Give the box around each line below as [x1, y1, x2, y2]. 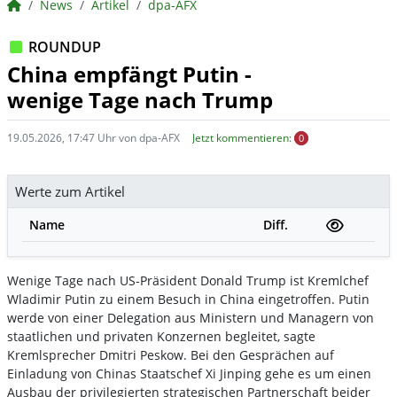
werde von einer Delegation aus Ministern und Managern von [7, 309, 374, 327]
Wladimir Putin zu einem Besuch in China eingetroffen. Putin [7, 291, 370, 308]
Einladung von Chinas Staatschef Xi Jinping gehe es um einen [7, 365, 371, 383]
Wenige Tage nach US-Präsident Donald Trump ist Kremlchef [7, 272, 369, 290]
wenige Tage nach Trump [7, 85, 273, 115]
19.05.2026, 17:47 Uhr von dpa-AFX [7, 130, 180, 146]
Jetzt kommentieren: [192, 130, 292, 146]
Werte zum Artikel [15, 183, 125, 201]
